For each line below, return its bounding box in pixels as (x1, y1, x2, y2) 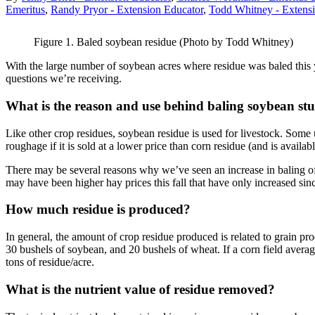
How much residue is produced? (6, 202, 191, 217)
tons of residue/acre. (6, 256, 94, 269)
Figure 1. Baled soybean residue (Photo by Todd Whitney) (34, 36, 293, 49)
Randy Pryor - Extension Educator (51, 4, 203, 16)
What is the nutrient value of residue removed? (6, 281, 275, 297)
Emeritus (6, 4, 45, 16)
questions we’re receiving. (6, 72, 122, 85)
